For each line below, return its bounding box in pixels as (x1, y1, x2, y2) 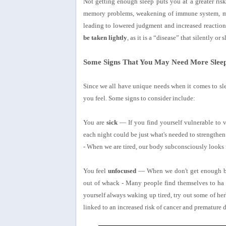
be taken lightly (83, 33, 127, 41)
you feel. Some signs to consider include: (83, 94, 195, 102)
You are (83, 118, 106, 126)
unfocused (108, 166, 137, 175)
